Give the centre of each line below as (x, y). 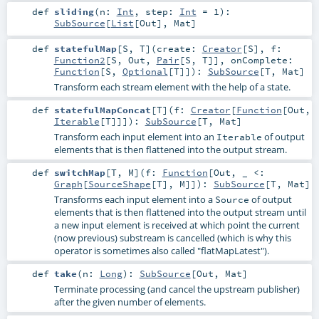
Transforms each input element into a (134, 200)
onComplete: (262, 59)
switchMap (79, 173)
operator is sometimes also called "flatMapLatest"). (161, 251)
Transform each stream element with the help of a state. (172, 87)
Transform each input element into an (135, 136)
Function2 (79, 59)
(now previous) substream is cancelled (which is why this (172, 238)
